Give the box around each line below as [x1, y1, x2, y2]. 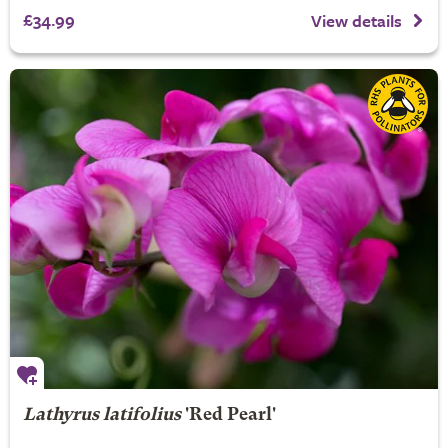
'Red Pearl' [180, 407, 276, 425]
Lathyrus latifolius [22, 407, 181, 425]
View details [311, 7, 402, 33]
